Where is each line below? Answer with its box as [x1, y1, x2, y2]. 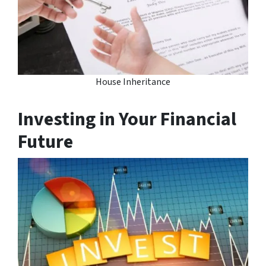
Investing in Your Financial [18, 105, 236, 133]
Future [18, 128, 73, 156]
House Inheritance [96, 75, 170, 88]
